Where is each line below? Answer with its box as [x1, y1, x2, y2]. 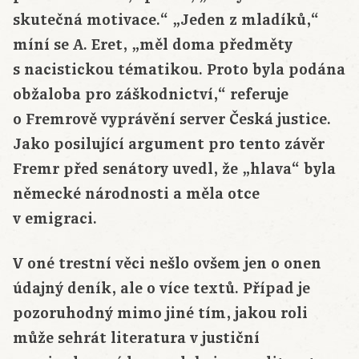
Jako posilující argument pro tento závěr [13, 134, 325, 155]
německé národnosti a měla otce [13, 184, 260, 205]
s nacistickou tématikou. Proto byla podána [13, 59, 345, 81]
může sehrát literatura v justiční [13, 328, 260, 349]
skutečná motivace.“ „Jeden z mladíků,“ [13, 10, 319, 31]
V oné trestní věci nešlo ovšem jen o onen [13, 253, 321, 275]
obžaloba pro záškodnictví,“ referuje [13, 84, 288, 106]
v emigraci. [13, 208, 97, 230]
